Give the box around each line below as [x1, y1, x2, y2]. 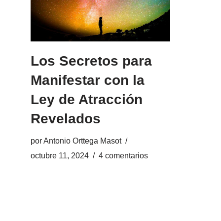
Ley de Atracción [31, 92, 143, 108]
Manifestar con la [31, 73, 145, 88]
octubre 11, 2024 [31, 151, 89, 160]
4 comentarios [99, 151, 148, 160]
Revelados [31, 111, 101, 127]
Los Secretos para [31, 53, 152, 69]
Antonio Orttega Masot [43, 136, 121, 146]
